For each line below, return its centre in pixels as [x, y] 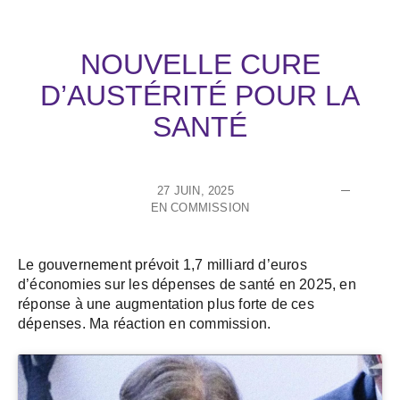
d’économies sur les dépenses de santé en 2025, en [187, 285]
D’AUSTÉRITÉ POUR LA [200, 96]
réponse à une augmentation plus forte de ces [166, 304]
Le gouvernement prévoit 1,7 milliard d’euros [162, 265]
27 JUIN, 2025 [196, 191]
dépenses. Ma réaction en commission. [145, 324]
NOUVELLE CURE [200, 65]
